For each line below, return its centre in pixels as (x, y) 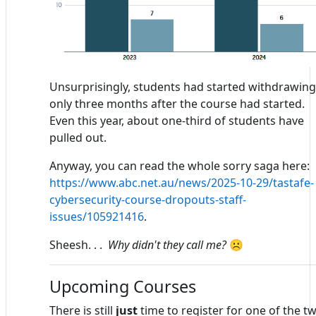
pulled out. (78, 137)
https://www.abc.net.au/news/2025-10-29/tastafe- (182, 182)
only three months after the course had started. (177, 103)
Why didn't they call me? (169, 244)
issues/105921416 (97, 216)
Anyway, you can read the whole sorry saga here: (180, 165)
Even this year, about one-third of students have (177, 120)
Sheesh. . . (79, 244)
